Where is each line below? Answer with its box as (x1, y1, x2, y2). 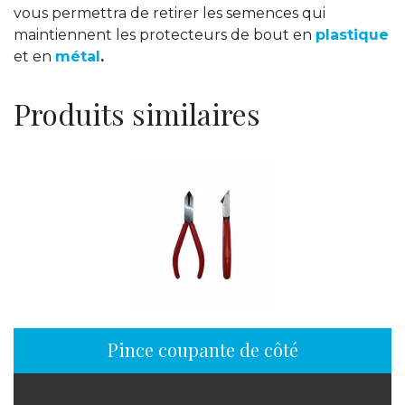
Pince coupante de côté (107, 336, 298, 362)
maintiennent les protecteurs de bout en (14, 25, 316, 43)
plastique (316, 25, 389, 43)
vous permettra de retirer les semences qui (14, 4, 325, 22)
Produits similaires (14, 93, 260, 133)
